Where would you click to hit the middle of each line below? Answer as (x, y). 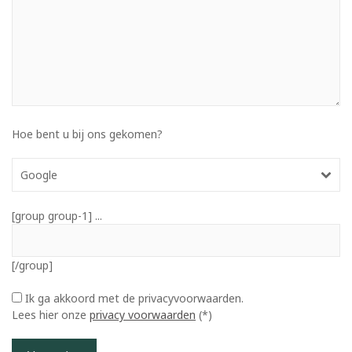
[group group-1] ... (57, 215)
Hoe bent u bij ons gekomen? (87, 134)
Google (39, 174)
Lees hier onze (51, 314)
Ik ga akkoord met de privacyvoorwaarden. (134, 298)
